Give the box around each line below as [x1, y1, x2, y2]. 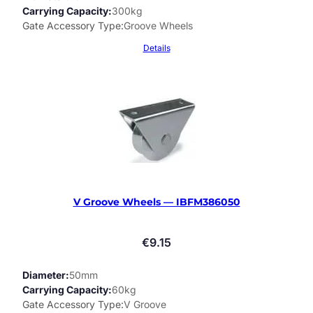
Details [143, 43, 170, 54]
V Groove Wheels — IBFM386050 [73, 196, 240, 209]
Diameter [22, 268, 66, 281]
